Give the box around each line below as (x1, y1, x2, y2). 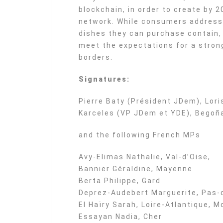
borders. (79, 53, 113, 62)
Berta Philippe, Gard (79, 177, 161, 185)
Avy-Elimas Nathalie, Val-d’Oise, (79, 153, 211, 161)
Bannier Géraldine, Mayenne (79, 165, 193, 173)
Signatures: (79, 75, 132, 84)
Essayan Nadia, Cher (79, 213, 162, 221)
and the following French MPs (79, 131, 201, 139)
